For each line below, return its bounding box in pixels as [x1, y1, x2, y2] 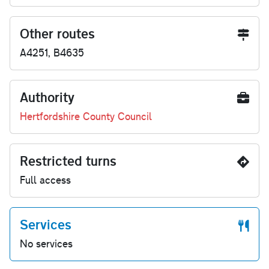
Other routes [20, 25, 95, 43]
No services [20, 237, 73, 251]
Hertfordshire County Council [20, 109, 152, 124]
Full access [20, 173, 71, 187]
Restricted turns [20, 152, 116, 170]
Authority [20, 88, 74, 106]
